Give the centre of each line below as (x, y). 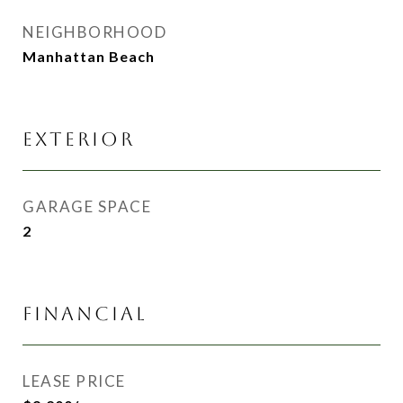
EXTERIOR (79, 139)
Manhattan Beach (89, 56)
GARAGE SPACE (87, 206)
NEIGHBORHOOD (94, 32)
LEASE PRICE (74, 381)
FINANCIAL (85, 313)
